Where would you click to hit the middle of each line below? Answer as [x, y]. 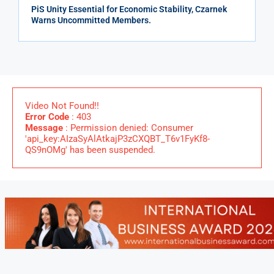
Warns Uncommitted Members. [91, 20]
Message [44, 128]
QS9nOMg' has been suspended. [90, 150]
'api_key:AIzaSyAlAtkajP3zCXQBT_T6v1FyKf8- [117, 139]
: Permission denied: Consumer [128, 128]
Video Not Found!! [62, 106]
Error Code [47, 117]
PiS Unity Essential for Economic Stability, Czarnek [129, 9]
